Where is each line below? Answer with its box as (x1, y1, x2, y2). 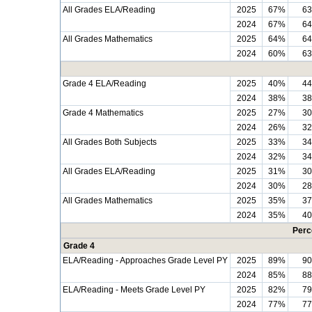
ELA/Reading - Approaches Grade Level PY (63, 256, 228, 265)
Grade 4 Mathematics (63, 108, 143, 118)
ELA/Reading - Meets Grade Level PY (63, 285, 205, 295)
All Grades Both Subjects (63, 137, 157, 147)
